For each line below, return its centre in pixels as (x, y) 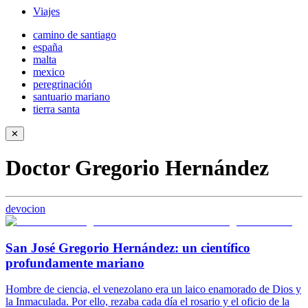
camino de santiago (75, 35)
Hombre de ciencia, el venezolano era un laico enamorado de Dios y (153, 289)
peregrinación (63, 84)
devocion (25, 208)
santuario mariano (71, 97)
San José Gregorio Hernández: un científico (128, 247)
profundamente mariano (75, 263)
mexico (49, 72)
